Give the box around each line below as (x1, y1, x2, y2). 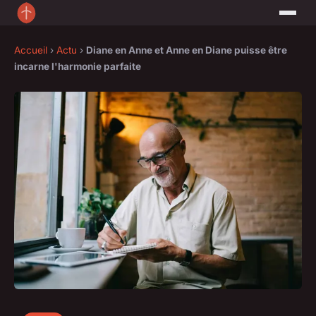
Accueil (14, 44, 47, 56)
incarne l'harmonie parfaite (14, 61, 141, 73)
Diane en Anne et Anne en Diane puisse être (86, 44, 287, 56)
